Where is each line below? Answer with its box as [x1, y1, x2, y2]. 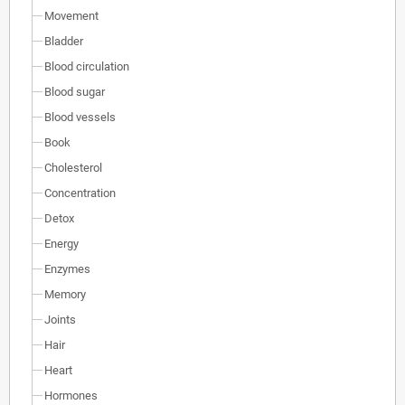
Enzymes [44, 262, 90, 276]
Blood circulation [44, 60, 129, 73]
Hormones [44, 389, 98, 402]
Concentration [44, 186, 116, 200]
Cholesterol [44, 161, 102, 174]
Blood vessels [44, 110, 116, 124]
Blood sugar [44, 85, 105, 99]
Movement [44, 9, 99, 23]
